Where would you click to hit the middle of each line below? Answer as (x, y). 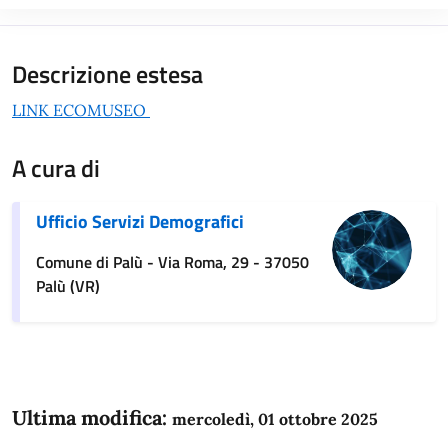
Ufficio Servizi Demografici (140, 221)
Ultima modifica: (92, 417)
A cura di (56, 167)
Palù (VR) (68, 285)
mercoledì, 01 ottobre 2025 (275, 418)
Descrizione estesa (107, 73)
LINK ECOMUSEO (81, 109)
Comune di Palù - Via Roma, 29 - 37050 (172, 261)
